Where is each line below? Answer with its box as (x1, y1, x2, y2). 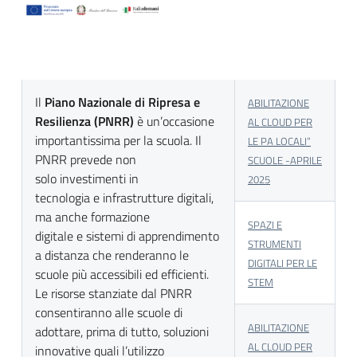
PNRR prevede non (35, 149, 136, 169)
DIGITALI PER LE (248, 254, 317, 271)
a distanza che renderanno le (35, 245, 189, 265)
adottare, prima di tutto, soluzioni (35, 321, 209, 341)
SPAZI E (248, 216, 282, 233)
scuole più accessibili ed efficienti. (35, 264, 209, 284)
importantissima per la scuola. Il (35, 130, 202, 150)
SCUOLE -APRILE (248, 151, 322, 168)
